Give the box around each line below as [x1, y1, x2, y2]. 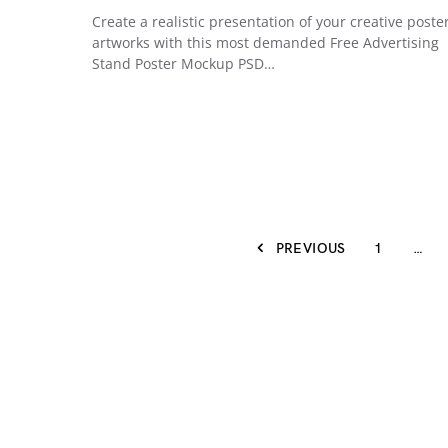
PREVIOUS [275, 239, 346, 257]
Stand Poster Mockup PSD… [92, 54, 275, 74]
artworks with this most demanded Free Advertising [92, 33, 439, 53]
